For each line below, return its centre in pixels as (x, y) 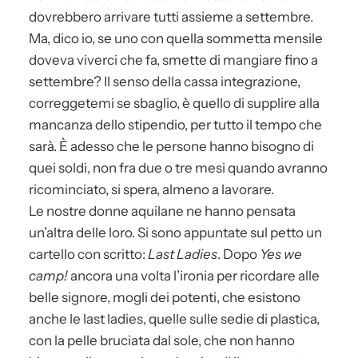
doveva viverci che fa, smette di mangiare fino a (173, 60)
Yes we (281, 254)
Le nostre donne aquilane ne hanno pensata (162, 211)
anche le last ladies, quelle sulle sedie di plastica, (174, 318)
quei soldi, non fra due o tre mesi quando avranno (178, 167)
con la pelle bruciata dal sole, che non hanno (162, 340)
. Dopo (239, 254)
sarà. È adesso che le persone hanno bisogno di (171, 146)
